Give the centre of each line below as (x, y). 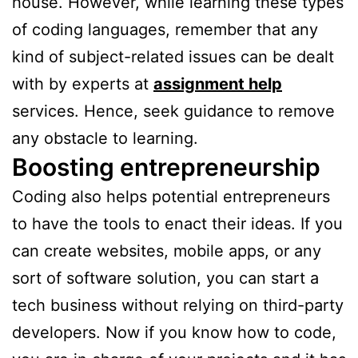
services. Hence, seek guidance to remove (173, 111)
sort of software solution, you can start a (165, 278)
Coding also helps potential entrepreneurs (171, 196)
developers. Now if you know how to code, (174, 332)
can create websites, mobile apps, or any (167, 251)
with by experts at (83, 84)
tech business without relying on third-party (178, 305)
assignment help (218, 84)
